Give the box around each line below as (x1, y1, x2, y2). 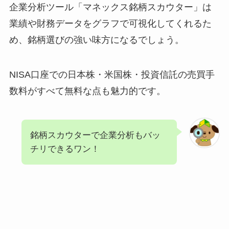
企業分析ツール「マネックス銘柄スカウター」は (9, 2, 212, 13)
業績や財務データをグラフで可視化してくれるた (9, 18, 212, 29)
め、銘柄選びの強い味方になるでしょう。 (9, 35, 184, 45)
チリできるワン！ (30, 144, 100, 154)
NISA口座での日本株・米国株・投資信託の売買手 (9, 70, 215, 80)
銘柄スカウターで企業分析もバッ (30, 130, 161, 140)
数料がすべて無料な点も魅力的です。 (9, 86, 166, 97)
